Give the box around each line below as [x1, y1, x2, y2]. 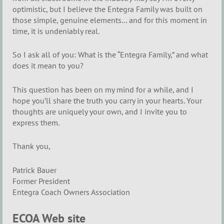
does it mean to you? [12, 60, 83, 71]
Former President [12, 175, 70, 186]
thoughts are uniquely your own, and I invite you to [12, 106, 187, 116]
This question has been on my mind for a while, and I [12, 84, 193, 94]
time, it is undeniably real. [12, 25, 99, 36]
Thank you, [12, 141, 50, 151]
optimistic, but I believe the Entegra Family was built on [12, 3, 202, 14]
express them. [12, 117, 59, 127]
